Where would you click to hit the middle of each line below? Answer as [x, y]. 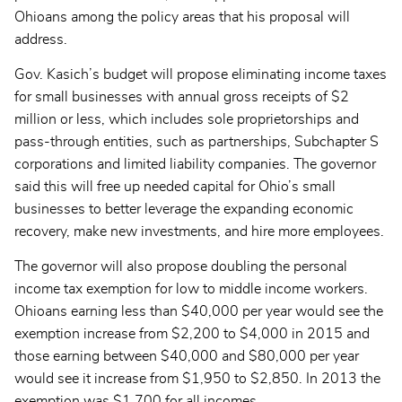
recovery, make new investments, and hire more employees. [199, 231]
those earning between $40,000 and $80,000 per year [187, 356]
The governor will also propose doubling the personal [181, 266]
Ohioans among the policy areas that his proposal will [182, 17]
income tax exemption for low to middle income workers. [191, 288]
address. [41, 39]
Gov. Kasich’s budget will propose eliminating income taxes [201, 74]
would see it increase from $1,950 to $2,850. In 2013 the [197, 378]
